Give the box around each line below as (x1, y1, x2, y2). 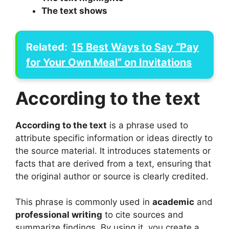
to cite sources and (102, 210, 184, 220)
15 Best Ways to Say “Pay (72, 40, 199, 53)
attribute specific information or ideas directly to (15, 132, 213, 143)
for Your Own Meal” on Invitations (26, 56, 192, 68)
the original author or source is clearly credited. (15, 171, 209, 181)
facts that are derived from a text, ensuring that (15, 158, 211, 169)
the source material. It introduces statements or (15, 145, 211, 156)
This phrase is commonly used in (15, 197, 152, 208)
